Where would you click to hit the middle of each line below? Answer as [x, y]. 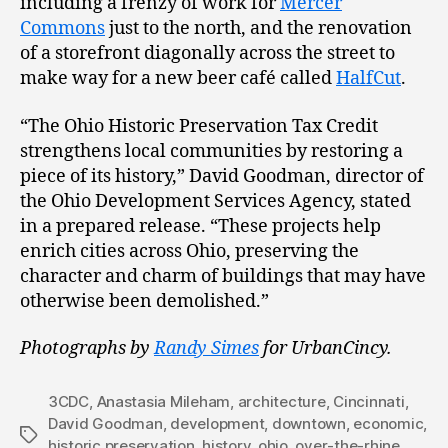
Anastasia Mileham [163, 402]
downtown [308, 424]
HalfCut [368, 79]
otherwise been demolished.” [144, 301]
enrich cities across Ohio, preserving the [189, 251]
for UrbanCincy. [325, 349]
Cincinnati [369, 402]
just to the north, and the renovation [258, 29]
